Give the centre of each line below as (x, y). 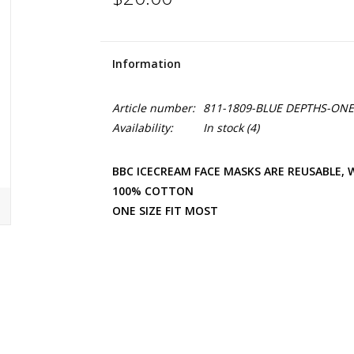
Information (146, 64)
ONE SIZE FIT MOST (165, 211)
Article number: (153, 108)
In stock (223, 128)
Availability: (142, 128)
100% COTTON (153, 191)
